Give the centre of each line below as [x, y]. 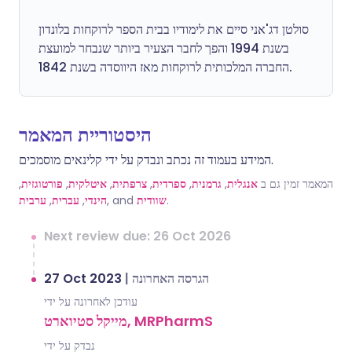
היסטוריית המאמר [85, 135]
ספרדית [169, 184]
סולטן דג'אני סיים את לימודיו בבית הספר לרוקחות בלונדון [174, 29]
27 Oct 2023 [84, 279]
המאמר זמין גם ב [297, 184]
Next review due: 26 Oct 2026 [137, 236]
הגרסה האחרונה [170, 279]
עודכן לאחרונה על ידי [91, 302]
